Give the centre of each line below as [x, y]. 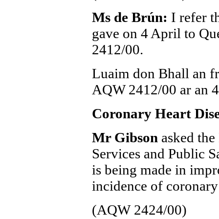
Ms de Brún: [131, 17]
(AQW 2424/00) [139, 210]
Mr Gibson [126, 137]
